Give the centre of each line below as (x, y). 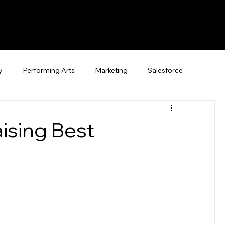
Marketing (111, 70)
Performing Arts (49, 70)
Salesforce (165, 70)
